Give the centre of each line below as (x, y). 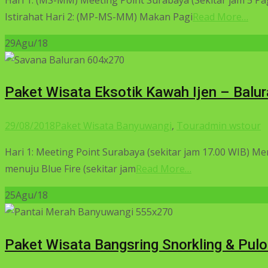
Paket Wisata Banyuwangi (113, 126)
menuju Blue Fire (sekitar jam (70, 169)
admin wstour (230, 126)
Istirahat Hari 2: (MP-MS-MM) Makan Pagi (99, 16)
